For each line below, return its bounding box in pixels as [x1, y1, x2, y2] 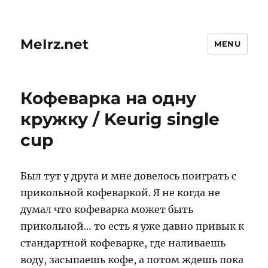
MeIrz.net [20, 35, 89, 53]
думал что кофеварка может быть [20, 203, 194, 215]
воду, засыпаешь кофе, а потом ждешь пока [20, 254, 244, 266]
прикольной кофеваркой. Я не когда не [20, 187, 221, 199]
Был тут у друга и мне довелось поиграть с [20, 170, 237, 182]
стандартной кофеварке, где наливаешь [20, 237, 226, 249]
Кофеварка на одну [20, 88, 197, 108]
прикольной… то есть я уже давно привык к [20, 220, 245, 232]
